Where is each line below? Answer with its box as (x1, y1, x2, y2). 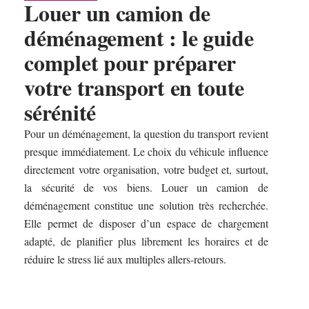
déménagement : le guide (24, 21, 254, 54)
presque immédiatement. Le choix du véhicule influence (24, 144, 268, 159)
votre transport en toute (24, 71, 245, 104)
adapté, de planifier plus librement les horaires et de (24, 234, 268, 249)
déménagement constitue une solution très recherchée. (24, 198, 268, 213)
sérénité (24, 96, 96, 129)
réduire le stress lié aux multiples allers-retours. (24, 252, 227, 267)
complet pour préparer (24, 46, 237, 79)
